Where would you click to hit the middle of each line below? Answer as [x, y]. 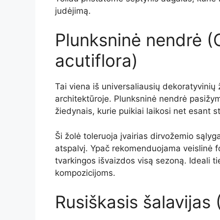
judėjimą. [73, 11]
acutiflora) [96, 61]
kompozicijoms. [85, 173]
